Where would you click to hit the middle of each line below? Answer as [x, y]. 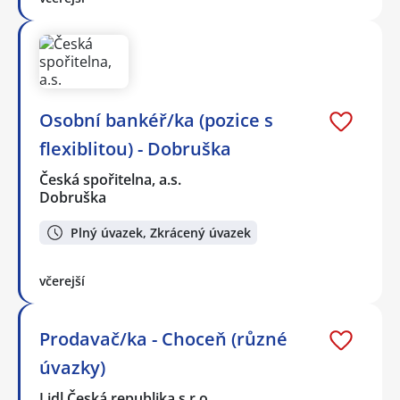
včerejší [62, 280]
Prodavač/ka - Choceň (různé [163, 338]
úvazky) [72, 367]
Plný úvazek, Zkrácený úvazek [161, 232]
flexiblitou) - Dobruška [135, 149]
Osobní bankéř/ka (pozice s [156, 121]
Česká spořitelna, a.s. [111, 180]
